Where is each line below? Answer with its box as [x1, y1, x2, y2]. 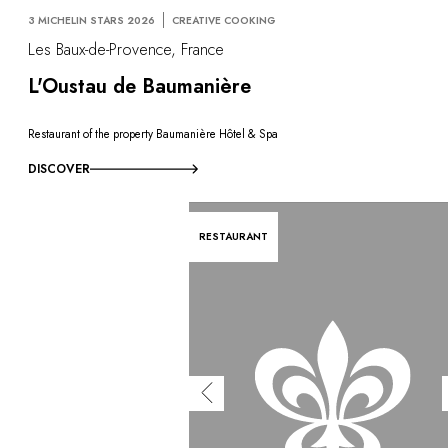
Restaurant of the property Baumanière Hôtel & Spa [28, 125, 278, 142]
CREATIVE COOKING [172, 13, 276, 29]
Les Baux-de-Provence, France [28, 38, 224, 62]
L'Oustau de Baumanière [28, 72, 251, 102]
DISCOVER [28, 159, 90, 178]
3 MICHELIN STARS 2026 [28, 13, 155, 29]
